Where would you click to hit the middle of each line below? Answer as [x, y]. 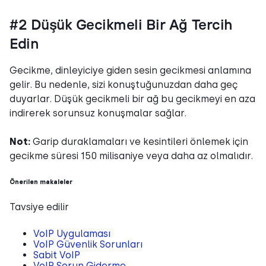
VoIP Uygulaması [72, 233]
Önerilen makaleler [41, 181]
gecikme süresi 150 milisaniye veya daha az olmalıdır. [131, 156]
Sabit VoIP [57, 255]
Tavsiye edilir [39, 207]
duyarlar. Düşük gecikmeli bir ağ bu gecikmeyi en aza [132, 99]
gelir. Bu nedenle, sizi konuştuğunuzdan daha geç [124, 84]
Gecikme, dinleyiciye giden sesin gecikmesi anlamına [130, 70]
